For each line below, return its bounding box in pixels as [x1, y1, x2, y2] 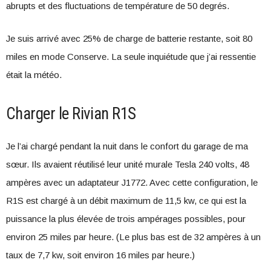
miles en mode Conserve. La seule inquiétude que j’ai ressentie [6, 51, 256, 62]
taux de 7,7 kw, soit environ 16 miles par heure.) [6, 250, 195, 260]
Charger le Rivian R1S [6, 104, 136, 123]
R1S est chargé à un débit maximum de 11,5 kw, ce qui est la [6, 195, 246, 206]
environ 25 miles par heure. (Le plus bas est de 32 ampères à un [6, 232, 261, 242]
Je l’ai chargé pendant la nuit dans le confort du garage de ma [6, 141, 248, 151]
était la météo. [6, 70, 62, 80]
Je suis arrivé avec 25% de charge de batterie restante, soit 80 [6, 33, 252, 44]
